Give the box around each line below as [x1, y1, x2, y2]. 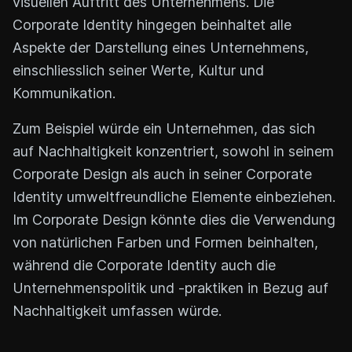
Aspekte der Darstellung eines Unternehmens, [13, 38, 309, 56]
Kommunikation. [13, 84, 115, 101]
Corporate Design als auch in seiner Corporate [13, 165, 312, 182]
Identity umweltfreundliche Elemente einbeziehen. [13, 188, 335, 205]
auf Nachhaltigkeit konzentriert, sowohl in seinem [13, 142, 334, 159]
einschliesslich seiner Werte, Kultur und [13, 61, 264, 79]
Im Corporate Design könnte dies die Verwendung [13, 211, 335, 228]
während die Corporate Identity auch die [13, 256, 276, 273]
